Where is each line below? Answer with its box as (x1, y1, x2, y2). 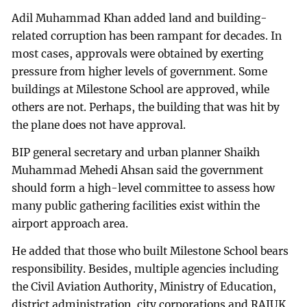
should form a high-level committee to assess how (12, 181, 275, 195)
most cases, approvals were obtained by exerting (12, 47, 264, 61)
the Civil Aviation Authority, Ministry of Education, (12, 280, 277, 293)
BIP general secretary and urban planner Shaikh (12, 145, 260, 159)
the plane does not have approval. (12, 119, 186, 132)
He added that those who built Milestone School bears (12, 244, 289, 258)
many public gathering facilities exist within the (12, 199, 260, 212)
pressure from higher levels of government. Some (12, 65, 268, 79)
